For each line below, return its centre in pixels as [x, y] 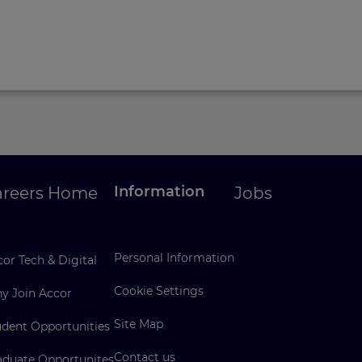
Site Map [139, 324]
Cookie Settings [159, 291]
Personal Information [174, 258]
